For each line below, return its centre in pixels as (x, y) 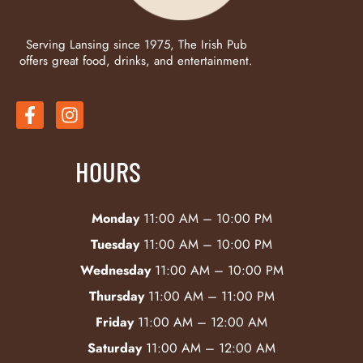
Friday (115, 322)
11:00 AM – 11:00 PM (209, 297)
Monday (115, 219)
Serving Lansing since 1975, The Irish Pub (136, 45)
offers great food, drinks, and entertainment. (136, 61)
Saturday (115, 348)
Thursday (116, 297)
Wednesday (115, 271)
